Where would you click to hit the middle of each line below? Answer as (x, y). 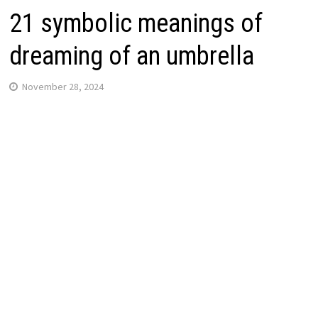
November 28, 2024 (62, 86)
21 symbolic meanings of (136, 23)
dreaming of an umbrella (131, 56)
